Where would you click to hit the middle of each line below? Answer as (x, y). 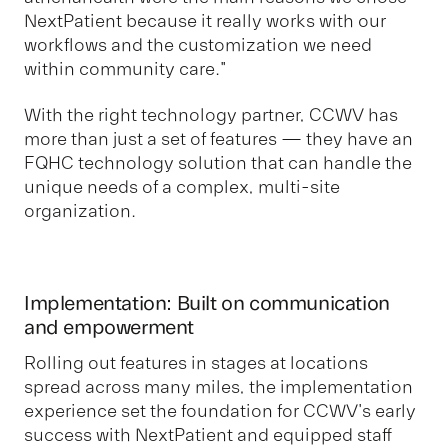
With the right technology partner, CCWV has (211, 115)
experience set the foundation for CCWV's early (220, 411)
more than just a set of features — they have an (218, 139)
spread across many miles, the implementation (218, 387)
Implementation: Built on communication (207, 304)
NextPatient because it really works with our (205, 20)
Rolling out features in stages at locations (196, 363)
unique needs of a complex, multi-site (182, 187)
